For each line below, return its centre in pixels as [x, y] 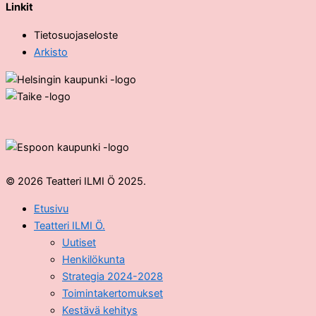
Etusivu [51, 208]
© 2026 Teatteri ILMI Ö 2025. [76, 181]
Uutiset [79, 242]
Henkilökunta [93, 259]
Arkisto [51, 53]
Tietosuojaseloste [76, 36]
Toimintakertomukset [113, 293]
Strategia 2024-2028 [113, 276]
